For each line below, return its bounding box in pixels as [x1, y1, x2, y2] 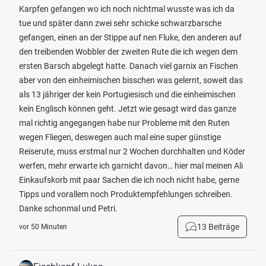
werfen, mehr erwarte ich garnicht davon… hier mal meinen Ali [19, 161, 243, 170]
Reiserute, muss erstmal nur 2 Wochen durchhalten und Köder [19, 147, 245, 156]
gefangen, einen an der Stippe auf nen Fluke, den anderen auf [19, 33, 242, 42]
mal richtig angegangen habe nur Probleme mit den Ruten [19, 118, 230, 128]
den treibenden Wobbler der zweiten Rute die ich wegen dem [19, 47, 237, 56]
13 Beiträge [197, 222, 239, 232]
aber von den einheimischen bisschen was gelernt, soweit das [19, 75, 243, 85]
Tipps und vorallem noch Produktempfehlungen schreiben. [19, 189, 233, 199]
